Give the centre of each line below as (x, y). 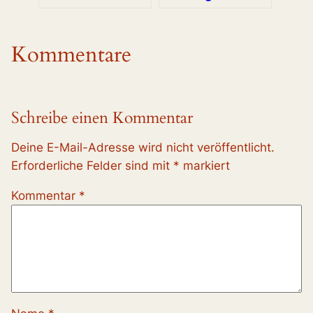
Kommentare (71, 54)
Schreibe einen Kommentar (102, 117)
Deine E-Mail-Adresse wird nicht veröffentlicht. (143, 148)
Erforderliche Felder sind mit (92, 166)
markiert (205, 166)
